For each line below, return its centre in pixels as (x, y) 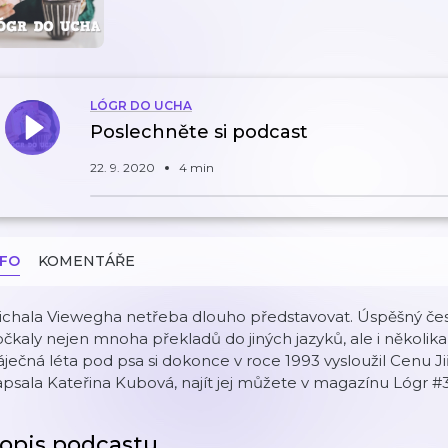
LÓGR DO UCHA (141, 105)
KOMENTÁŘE (86, 261)
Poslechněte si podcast (199, 132)
